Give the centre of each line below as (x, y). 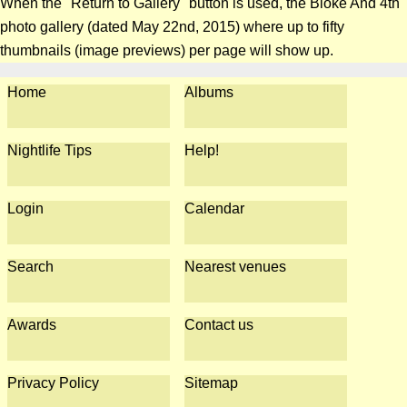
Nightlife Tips (50, 150)
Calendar (215, 208)
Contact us (219, 325)
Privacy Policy (53, 383)
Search (30, 267)
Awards (32, 325)
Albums (209, 92)
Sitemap (212, 383)
